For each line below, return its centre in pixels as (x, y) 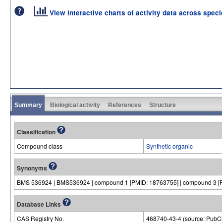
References (125, 105)
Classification (37, 132)
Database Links (40, 204)
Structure (163, 105)
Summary (28, 105)
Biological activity (75, 105)
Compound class (40, 146)
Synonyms (33, 168)
